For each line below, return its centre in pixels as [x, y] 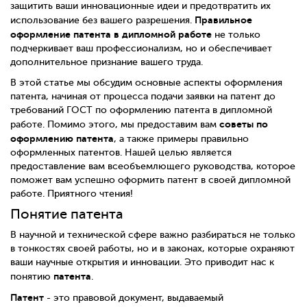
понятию [32, 276]
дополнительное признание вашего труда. [107, 62]
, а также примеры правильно [181, 139]
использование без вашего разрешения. [102, 20]
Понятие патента [67, 214]
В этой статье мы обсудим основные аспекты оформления [146, 83]
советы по [244, 124]
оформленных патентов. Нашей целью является [121, 152]
